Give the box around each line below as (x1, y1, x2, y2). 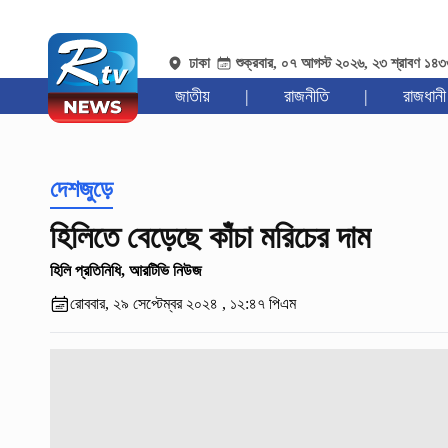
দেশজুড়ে (49, 176, 113, 203)
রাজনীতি (283, 86, 329, 107)
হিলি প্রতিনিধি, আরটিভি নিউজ (49, 262, 202, 280)
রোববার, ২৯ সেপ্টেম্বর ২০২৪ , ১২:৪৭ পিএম (69, 295, 296, 313)
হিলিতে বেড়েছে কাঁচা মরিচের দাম (49, 219, 371, 256)
